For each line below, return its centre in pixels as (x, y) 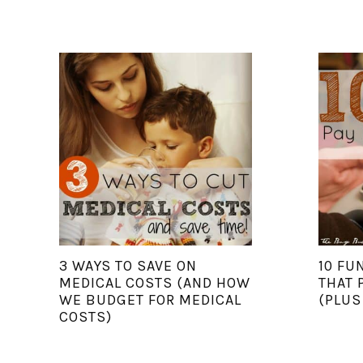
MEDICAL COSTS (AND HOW (154, 282)
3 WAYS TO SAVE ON (128, 265)
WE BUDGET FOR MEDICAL (150, 299)
